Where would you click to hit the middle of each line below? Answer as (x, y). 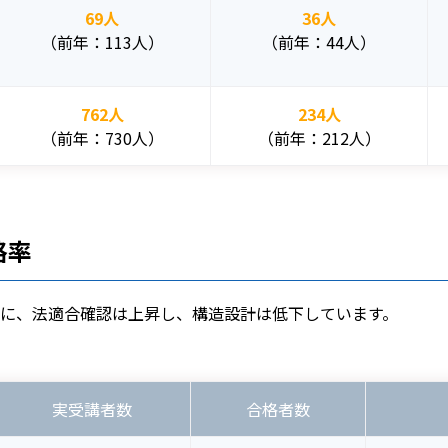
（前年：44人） (319, 42)
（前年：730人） (102, 138)
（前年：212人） (319, 138)
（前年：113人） (102, 42)
